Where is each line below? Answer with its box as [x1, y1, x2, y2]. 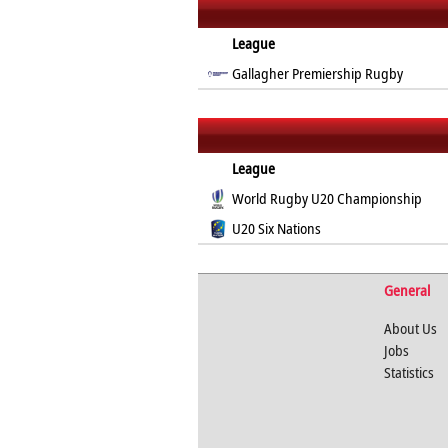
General [383, 280, 430, 300]
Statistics [383, 362, 434, 382]
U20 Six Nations [232, 218, 322, 238]
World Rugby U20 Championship [232, 188, 423, 208]
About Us [383, 318, 437, 338]
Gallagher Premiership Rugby [232, 63, 404, 83]
